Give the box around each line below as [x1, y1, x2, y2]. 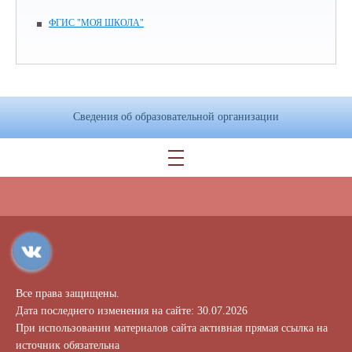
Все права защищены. [16, 287, 119, 299]
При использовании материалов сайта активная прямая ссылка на [16, 321, 328, 334]
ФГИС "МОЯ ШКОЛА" [49, 16, 144, 28]
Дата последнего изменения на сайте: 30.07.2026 [16, 304, 247, 317]
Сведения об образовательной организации [73, 110, 279, 123]
